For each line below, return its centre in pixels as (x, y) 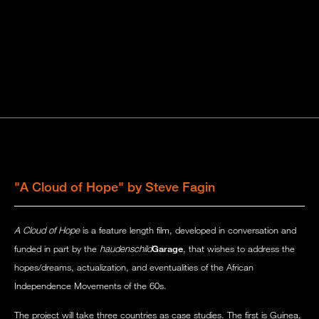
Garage (167, 249)
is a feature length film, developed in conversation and (188, 230)
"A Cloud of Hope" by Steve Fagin (115, 187)
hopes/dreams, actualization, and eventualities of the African (134, 267)
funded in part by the (57, 249)
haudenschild (126, 249)
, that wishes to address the (239, 249)
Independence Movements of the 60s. (90, 286)
